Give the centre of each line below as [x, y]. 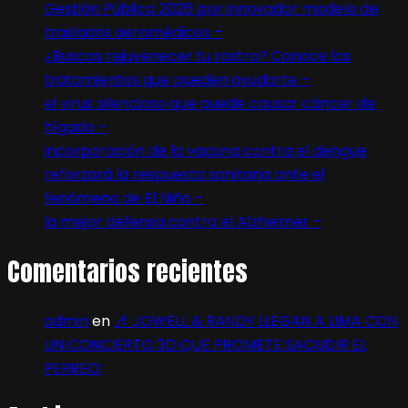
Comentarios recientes [127, 272]
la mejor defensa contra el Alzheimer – [183, 222]
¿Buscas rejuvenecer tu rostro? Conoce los [197, 56]
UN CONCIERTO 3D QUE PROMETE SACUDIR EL [205, 344]
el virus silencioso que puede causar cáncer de [209, 104]
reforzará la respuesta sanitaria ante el [184, 175]
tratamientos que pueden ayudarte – [177, 80]
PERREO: [73, 368]
